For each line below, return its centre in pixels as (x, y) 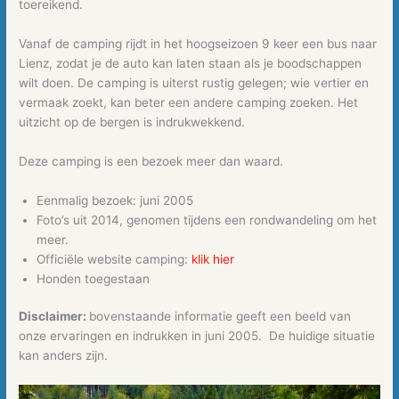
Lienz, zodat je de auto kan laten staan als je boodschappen (191, 63)
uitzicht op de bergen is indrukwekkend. (134, 122)
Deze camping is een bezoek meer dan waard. (153, 161)
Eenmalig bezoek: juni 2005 (115, 200)
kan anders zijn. (65, 356)
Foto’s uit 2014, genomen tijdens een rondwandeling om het (207, 220)
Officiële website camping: (114, 259)
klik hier (213, 259)
